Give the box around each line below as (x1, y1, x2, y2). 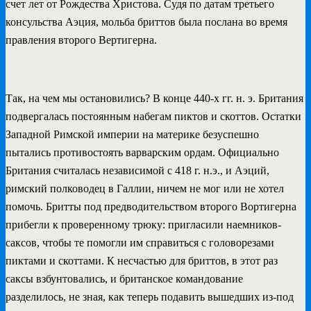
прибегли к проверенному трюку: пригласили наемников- (6, 218, 281, 230)
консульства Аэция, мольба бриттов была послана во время (6, 15, 287, 28)
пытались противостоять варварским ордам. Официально (6, 146, 279, 158)
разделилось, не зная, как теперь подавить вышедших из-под (6, 290, 294, 303)
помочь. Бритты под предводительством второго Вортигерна (6, 200, 296, 212)
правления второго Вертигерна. (6, 33, 157, 46)
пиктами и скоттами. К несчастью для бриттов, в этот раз (6, 254, 278, 267)
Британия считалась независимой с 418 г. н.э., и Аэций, (6, 164, 269, 176)
